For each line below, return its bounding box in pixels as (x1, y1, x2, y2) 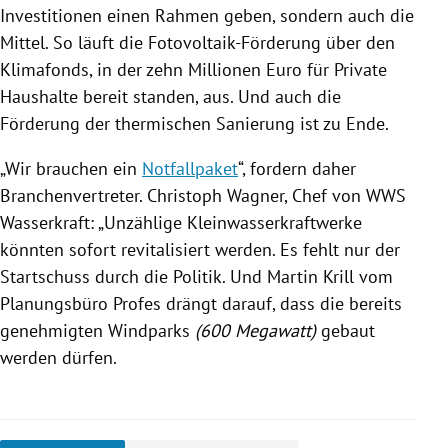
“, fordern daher (238, 157, 356, 181)
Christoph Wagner (147, 184, 284, 208)
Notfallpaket (142, 157, 238, 181)
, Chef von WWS (284, 184, 406, 208)
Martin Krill (267, 265, 354, 289)
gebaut (316, 319, 375, 343)
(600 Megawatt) (195, 319, 316, 343)
